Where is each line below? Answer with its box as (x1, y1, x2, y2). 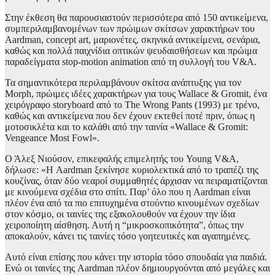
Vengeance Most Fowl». (5, 133, 99, 144)
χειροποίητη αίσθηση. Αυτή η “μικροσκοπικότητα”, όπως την (5, 220, 244, 231)
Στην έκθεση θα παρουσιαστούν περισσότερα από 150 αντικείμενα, (5, 12, 268, 23)
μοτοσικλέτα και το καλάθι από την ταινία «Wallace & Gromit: (5, 122, 248, 133)
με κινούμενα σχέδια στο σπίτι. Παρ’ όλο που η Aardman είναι (5, 187, 250, 198)
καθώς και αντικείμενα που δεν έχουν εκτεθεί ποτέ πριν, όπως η (5, 110, 255, 122)
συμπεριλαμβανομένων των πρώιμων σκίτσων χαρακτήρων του (5, 23, 255, 34)
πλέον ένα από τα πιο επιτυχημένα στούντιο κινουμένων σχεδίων (5, 198, 259, 209)
